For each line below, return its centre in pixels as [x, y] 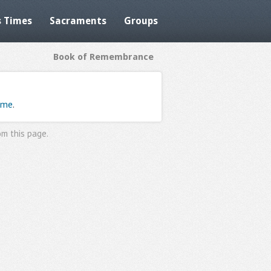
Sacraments [78, 21]
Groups [141, 21]
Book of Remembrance [103, 57]
